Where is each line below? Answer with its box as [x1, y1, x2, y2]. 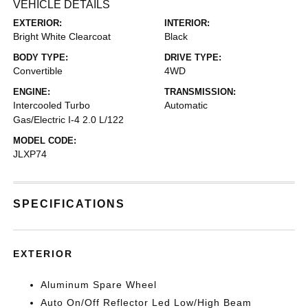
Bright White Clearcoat [13, 31, 111, 42]
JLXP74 [13, 148, 47, 159]
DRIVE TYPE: [164, 52, 221, 63]
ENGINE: [13, 87, 51, 97]
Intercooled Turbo [13, 100, 91, 111]
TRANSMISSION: [164, 87, 236, 97]
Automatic [164, 100, 208, 111]
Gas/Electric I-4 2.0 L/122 [13, 114, 124, 125]
